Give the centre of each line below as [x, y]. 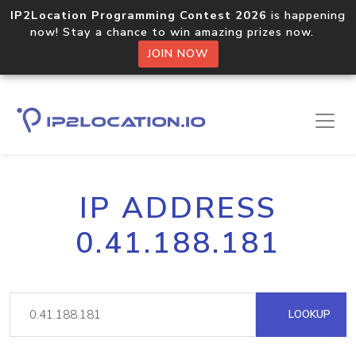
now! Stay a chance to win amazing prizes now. [178, 32]
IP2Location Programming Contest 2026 [139, 15]
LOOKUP [308, 314]
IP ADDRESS [178, 208]
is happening [306, 15]
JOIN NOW [178, 54]
